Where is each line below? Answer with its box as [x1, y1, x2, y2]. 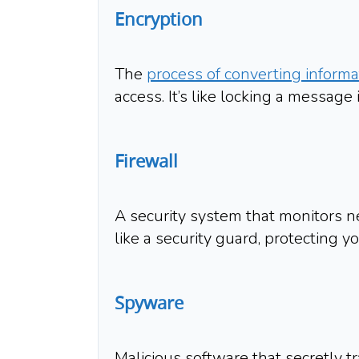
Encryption [115, 7, 203, 31]
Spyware [115, 291, 184, 315]
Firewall [115, 149, 178, 173]
